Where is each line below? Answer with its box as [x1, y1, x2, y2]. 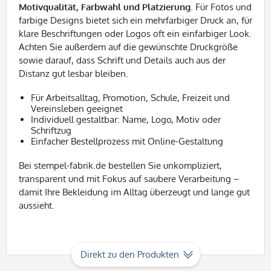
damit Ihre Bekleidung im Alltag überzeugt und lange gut [19, 186, 250, 198]
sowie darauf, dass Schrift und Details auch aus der [19, 54, 226, 66]
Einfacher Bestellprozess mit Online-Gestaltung [31, 135, 223, 147]
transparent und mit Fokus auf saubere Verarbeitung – [19, 173, 240, 184]
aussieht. [19, 200, 54, 211]
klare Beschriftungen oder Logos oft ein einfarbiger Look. [19, 28, 252, 39]
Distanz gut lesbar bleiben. [19, 68, 128, 79]
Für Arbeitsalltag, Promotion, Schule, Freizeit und [31, 92, 230, 103]
